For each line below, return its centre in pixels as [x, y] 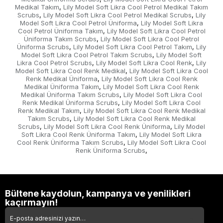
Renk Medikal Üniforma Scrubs [70, 103]
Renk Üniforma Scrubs [111, 150]
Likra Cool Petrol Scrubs [55, 63]
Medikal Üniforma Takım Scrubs [70, 95]
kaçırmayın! [31, 202]
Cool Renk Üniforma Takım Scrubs [70, 142]
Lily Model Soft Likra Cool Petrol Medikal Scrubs [117, 15]
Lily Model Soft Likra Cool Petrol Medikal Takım [136, 7]
